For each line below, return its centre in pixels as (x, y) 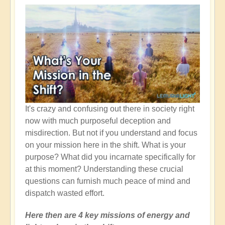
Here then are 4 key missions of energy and (107, 215)
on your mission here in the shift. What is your (105, 145)
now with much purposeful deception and (98, 121)
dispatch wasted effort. (65, 193)
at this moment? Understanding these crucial (104, 169)
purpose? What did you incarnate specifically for (110, 157)
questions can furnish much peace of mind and (108, 181)
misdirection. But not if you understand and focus (111, 133)
